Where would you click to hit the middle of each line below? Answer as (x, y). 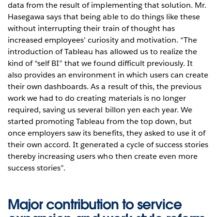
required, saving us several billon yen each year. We (100, 110)
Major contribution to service (95, 205)
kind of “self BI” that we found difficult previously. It (101, 63)
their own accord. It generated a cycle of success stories (108, 145)
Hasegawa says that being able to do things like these (104, 17)
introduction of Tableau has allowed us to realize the (103, 52)
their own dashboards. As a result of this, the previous (105, 87)
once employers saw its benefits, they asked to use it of (107, 133)
